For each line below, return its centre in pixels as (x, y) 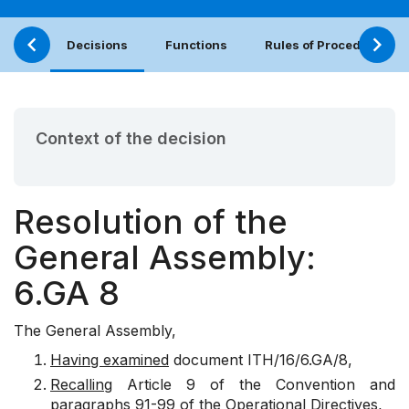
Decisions (97, 45)
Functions (196, 45)
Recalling (81, 385)
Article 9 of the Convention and (254, 385)
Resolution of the (151, 222)
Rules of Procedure (323, 45)
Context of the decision (131, 139)
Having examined (110, 360)
